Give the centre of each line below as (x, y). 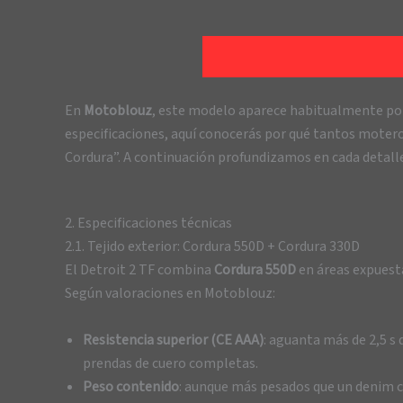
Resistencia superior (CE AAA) (173, 340)
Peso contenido (131, 386)
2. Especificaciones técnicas (148, 224)
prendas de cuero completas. (170, 363)
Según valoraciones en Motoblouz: (170, 294)
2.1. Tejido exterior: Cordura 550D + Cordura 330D (212, 247)
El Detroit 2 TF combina (139, 270)
